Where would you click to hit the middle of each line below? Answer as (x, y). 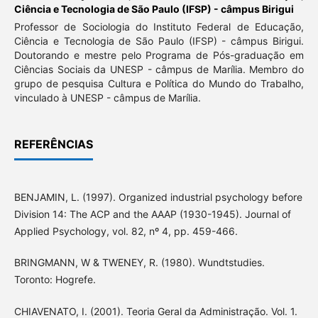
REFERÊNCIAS (53, 144)
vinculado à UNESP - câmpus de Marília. (107, 98)
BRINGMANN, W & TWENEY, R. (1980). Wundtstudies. (139, 263)
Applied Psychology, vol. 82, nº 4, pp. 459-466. (126, 231)
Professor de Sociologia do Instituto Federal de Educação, (159, 27)
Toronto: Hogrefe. (55, 280)
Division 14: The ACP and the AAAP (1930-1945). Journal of (152, 214)
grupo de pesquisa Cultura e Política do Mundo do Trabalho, (159, 84)
